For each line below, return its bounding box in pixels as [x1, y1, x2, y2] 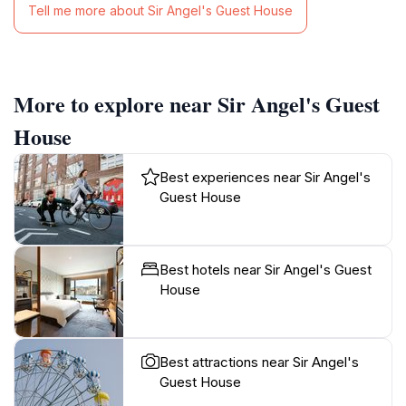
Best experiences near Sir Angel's [159, 168, 371, 186]
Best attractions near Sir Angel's [159, 353, 359, 371]
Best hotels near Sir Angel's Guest [159, 260, 372, 278]
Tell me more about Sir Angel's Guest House [28, 3, 293, 19]
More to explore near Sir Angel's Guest [14, 87, 380, 120]
